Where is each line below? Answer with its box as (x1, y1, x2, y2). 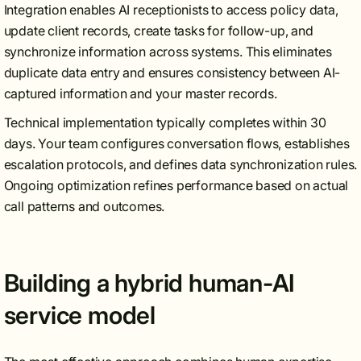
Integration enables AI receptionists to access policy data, (3, 2, 338, 18)
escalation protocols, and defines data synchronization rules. (3, 156, 358, 172)
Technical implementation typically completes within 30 (3, 114, 326, 131)
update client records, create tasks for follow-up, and (3, 23, 313, 39)
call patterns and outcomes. (3, 198, 165, 214)
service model (3, 301, 156, 330)
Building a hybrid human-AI (3, 268, 296, 297)
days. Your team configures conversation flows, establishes (3, 135, 350, 151)
